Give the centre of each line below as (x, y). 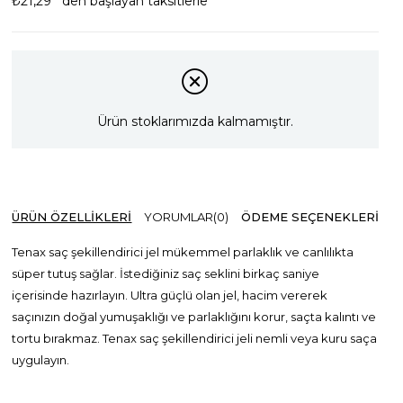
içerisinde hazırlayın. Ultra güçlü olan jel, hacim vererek (170, 295)
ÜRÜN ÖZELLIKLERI (72, 216)
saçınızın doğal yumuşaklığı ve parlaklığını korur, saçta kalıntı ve (194, 316)
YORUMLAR (179, 216)
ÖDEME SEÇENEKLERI (310, 216)
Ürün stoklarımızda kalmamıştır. (196, 122)
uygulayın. (42, 359)
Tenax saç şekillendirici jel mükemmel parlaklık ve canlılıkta (183, 251)
